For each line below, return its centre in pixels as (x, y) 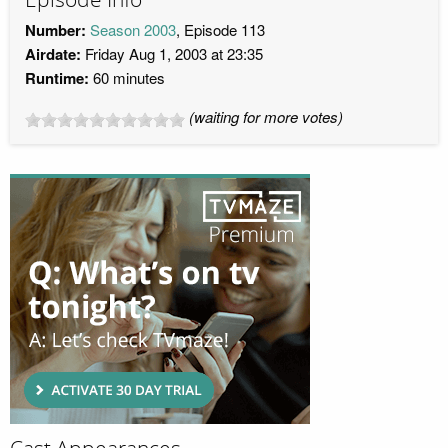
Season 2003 (133, 30)
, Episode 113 (220, 30)
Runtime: (57, 78)
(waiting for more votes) (266, 117)
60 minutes (127, 78)
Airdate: (53, 54)
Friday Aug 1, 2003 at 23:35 (172, 54)
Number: (55, 30)
